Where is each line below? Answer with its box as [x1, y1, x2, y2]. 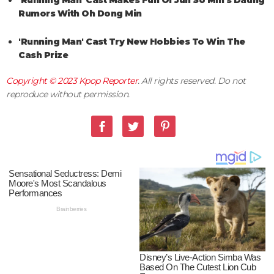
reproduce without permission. [6, 89, 130, 100]
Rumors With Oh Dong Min [18, 8, 142, 19]
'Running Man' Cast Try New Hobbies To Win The [18, 36, 245, 47]
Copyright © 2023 [6, 75, 79, 86]
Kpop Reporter [78, 75, 138, 86]
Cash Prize [18, 50, 68, 61]
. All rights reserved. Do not [138, 75, 246, 86]
